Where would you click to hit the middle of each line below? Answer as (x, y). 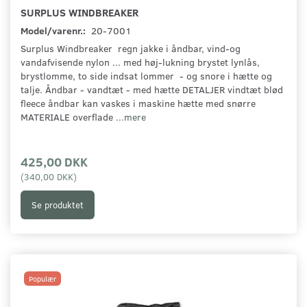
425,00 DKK (54, 162)
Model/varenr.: (54, 31)
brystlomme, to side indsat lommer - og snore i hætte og (146, 76)
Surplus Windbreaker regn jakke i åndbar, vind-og (131, 49)
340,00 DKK (49, 177)
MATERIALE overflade (68, 117)
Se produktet (58, 205)
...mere (131, 117)
